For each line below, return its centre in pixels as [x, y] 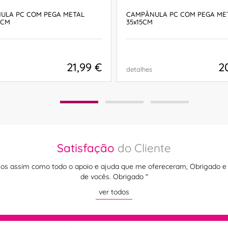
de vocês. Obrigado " [114, 176]
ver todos [114, 192]
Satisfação [86, 148]
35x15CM [139, 22]
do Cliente [143, 148]
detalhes [139, 69]
